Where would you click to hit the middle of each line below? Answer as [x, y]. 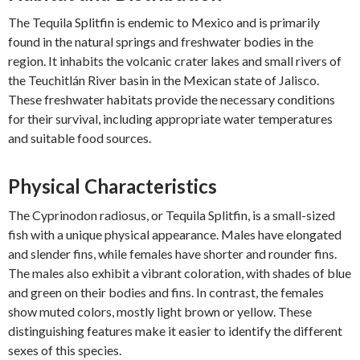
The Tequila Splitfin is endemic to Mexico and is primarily [164, 22]
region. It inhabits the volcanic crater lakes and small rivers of [175, 61]
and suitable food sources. [80, 138]
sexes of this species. [65, 350]
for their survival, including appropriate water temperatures [170, 119]
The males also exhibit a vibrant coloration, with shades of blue [180, 273]
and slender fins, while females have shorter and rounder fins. [172, 254]
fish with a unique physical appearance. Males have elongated [175, 234]
